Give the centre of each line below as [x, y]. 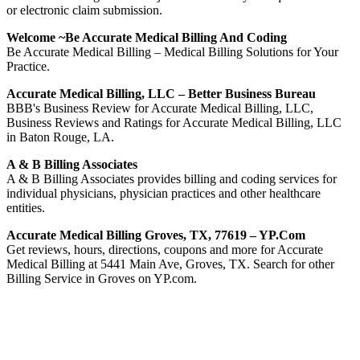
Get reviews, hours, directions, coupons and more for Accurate [165, 249]
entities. [26, 207]
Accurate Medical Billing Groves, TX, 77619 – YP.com [156, 235]
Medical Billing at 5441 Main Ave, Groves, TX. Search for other [170, 264]
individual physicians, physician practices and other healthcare [164, 193]
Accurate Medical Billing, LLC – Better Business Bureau [161, 93]
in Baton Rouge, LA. [60, 137]
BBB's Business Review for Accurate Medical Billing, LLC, [160, 108]
